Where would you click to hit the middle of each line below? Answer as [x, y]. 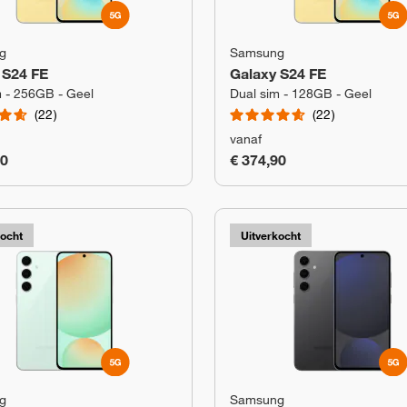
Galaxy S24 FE [278, 74]
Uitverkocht [271, 235]
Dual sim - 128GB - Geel [301, 94]
